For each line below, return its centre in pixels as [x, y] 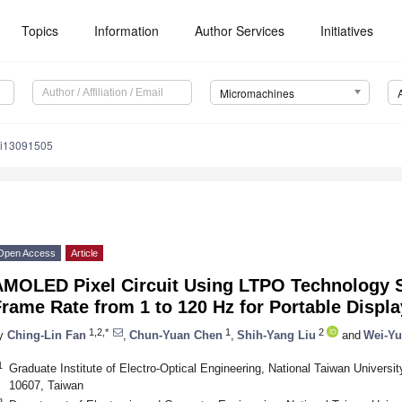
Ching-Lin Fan [47, 335]
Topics [40, 31]
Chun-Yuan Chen [176, 335]
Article [84, 253]
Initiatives [347, 31]
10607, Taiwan [46, 385]
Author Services [240, 31]
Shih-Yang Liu [276, 335]
